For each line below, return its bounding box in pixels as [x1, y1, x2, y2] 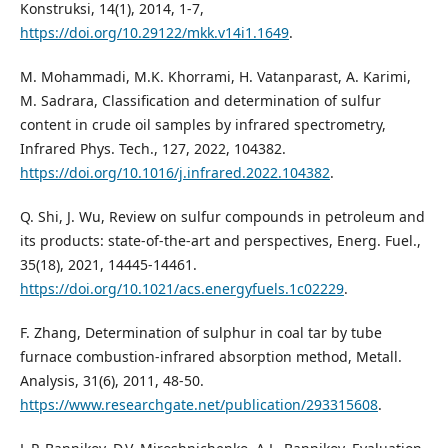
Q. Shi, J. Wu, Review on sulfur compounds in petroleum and [19, 207, 425, 227]
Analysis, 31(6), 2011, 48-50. [19, 371, 204, 391]
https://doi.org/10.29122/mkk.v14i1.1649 [19, 23, 289, 43]
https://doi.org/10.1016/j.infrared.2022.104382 [19, 163, 330, 183]
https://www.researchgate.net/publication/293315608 [19, 395, 378, 415]
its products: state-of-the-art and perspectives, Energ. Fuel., [19, 231, 421, 251]
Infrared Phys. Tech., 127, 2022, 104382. [19, 139, 286, 159]
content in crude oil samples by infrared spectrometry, [19, 115, 386, 135]
